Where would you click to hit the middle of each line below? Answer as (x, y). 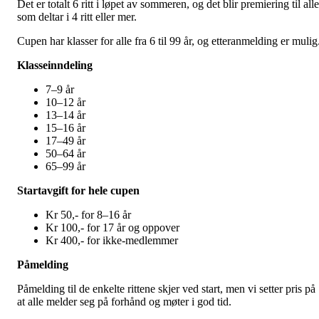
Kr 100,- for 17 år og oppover (113, 228)
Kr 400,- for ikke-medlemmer (112, 240)
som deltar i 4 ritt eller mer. (77, 17)
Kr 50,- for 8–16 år (88, 215)
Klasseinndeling (55, 65)
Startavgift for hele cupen (78, 190)
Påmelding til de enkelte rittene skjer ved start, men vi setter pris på (166, 289)
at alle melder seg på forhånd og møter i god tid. (124, 302)
